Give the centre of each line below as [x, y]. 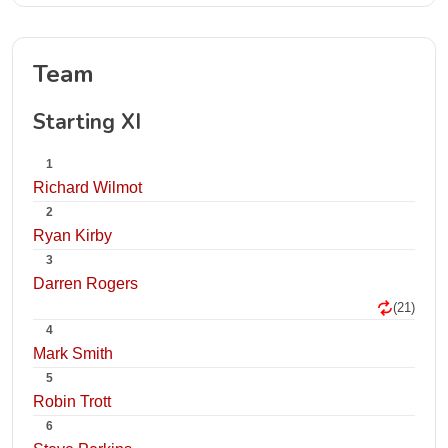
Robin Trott [72, 401]
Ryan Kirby [72, 235]
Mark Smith [73, 353]
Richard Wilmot [87, 187]
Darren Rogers [85, 283]
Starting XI [87, 122]
